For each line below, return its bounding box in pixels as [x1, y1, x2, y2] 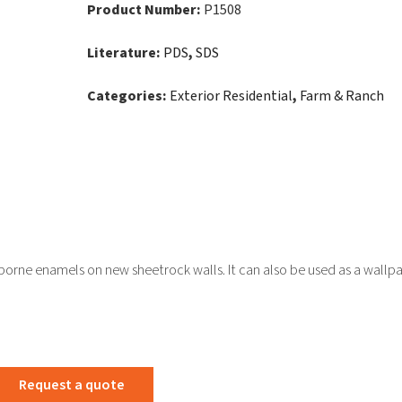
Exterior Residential [169, 86, 293, 106]
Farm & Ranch [299, 86, 384, 106]
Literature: [86, 43, 163, 63]
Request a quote [19, 374, 126, 395]
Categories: [86, 86, 170, 106]
